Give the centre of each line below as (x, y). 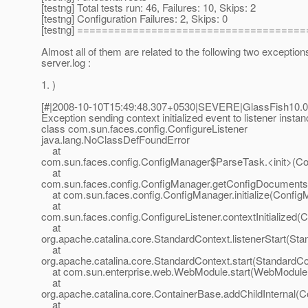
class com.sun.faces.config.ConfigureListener (144, 129)
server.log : (66, 63)
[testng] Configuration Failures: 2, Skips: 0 (134, 19)
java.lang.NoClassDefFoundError (115, 140)
